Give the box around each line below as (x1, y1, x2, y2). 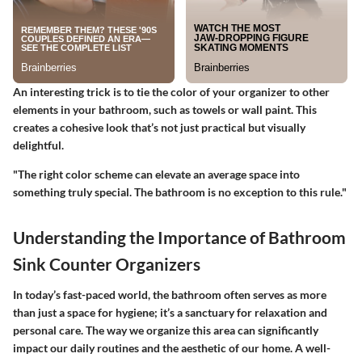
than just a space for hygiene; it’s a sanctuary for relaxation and (13, 305, 327, 319)
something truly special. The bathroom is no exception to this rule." (13, 185, 347, 200)
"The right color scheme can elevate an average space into (13, 167, 300, 182)
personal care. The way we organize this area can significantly (13, 322, 318, 337)
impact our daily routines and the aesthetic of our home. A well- (13, 340, 330, 355)
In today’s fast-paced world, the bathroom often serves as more (13, 287, 326, 301)
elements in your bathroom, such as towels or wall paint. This (13, 103, 317, 117)
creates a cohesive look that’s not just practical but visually (13, 120, 305, 135)
